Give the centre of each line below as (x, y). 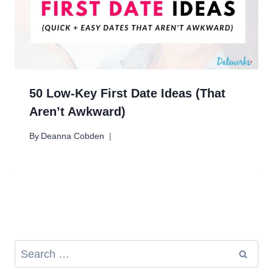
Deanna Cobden (73, 136)
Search (28, 246)
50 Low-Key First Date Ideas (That (127, 93)
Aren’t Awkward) (77, 111)
